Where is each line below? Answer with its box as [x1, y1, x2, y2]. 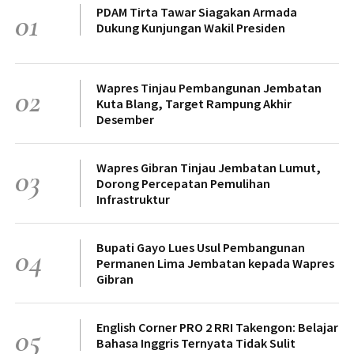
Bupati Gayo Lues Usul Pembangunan [96, 239, 305, 255]
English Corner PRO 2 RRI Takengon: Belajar [96, 318, 338, 335]
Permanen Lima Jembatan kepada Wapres [96, 254, 334, 271]
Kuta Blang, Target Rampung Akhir [96, 95, 292, 111]
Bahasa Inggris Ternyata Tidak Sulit [96, 334, 296, 351]
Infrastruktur [96, 190, 170, 207]
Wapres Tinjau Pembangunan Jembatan [96, 79, 322, 96]
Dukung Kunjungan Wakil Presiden [96, 19, 285, 36]
